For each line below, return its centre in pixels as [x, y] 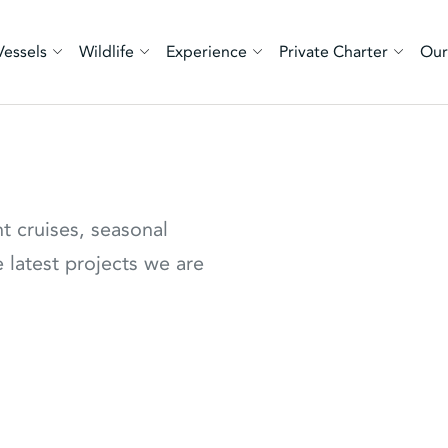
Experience [207, 51]
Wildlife [107, 51]
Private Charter [334, 51]
